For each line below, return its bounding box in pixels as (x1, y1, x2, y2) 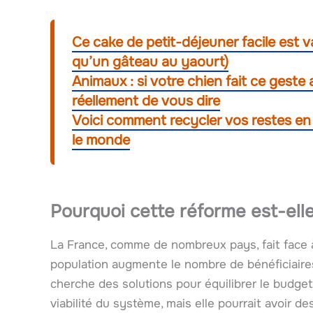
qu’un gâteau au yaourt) (72, 52, 228, 71)
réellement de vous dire (72, 92, 220, 110)
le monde (72, 131, 130, 149)
